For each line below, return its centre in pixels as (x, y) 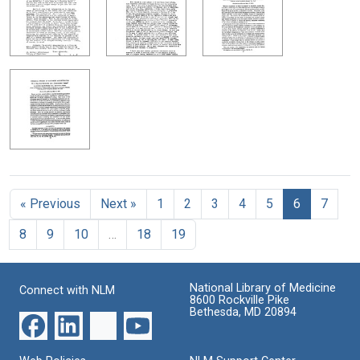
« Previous (50, 203)
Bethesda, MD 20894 (243, 312)
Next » (119, 203)
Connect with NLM (67, 290)
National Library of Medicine (263, 288)
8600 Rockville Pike (239, 300)
